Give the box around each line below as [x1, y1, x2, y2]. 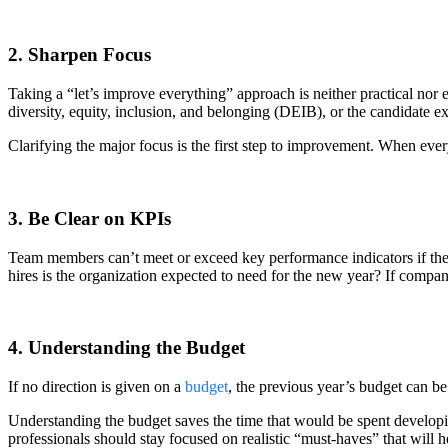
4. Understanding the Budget [8, 337, 245, 359]
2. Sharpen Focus [8, 44, 151, 66]
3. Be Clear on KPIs [8, 207, 171, 229]
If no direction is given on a [8, 378, 185, 395]
